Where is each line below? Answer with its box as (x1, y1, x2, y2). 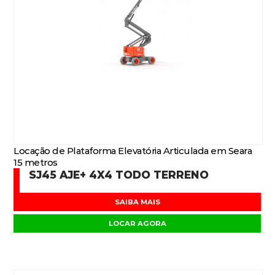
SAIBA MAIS (115, 198, 160, 206)
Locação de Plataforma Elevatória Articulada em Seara (14, 145, 252, 157)
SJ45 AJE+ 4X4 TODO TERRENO (29, 168, 209, 181)
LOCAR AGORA (109, 219, 166, 228)
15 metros (14, 157, 58, 168)
